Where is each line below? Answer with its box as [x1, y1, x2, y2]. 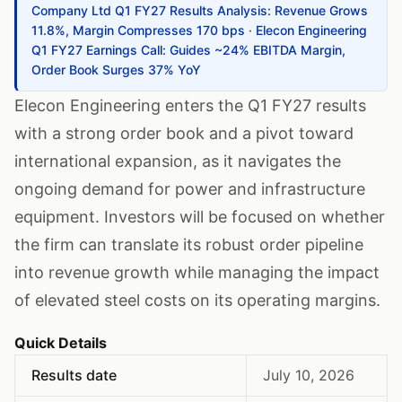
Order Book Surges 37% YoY [31, 62, 201, 77]
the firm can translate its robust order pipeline [14, 235, 363, 254]
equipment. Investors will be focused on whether [14, 207, 385, 226]
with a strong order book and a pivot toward [14, 124, 354, 143]
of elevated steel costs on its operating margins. [14, 291, 380, 310]
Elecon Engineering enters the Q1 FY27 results [14, 96, 366, 115]
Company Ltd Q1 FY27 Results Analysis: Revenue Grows [31, 3, 368, 18]
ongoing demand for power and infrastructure [14, 179, 365, 198]
